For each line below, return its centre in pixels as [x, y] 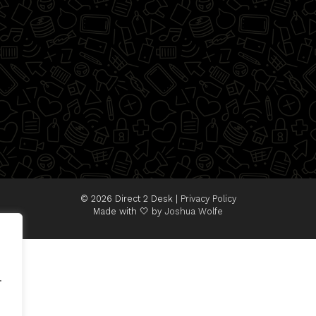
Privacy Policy [208, 199]
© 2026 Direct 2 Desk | [130, 199]
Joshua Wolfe [194, 212]
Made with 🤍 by [129, 212]
